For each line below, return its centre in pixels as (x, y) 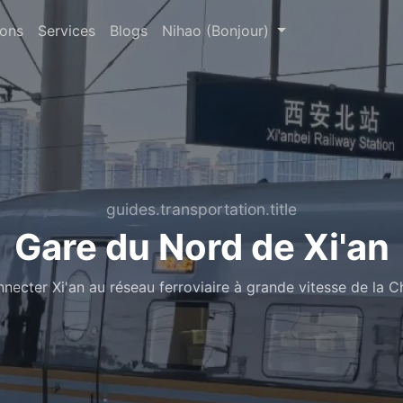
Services (67, 31)
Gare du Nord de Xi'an (201, 247)
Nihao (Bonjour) (218, 31)
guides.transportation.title (201, 209)
